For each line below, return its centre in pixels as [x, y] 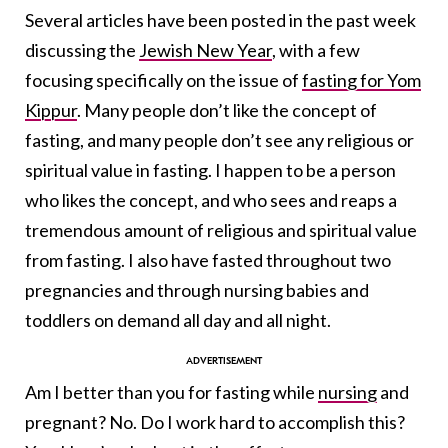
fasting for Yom [361, 80]
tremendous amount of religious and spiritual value [221, 230]
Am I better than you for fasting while [171, 392]
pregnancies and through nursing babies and [197, 290]
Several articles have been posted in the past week [220, 20]
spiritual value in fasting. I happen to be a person [210, 170]
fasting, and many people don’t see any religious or [219, 140]
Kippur [51, 110]
